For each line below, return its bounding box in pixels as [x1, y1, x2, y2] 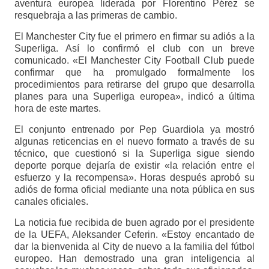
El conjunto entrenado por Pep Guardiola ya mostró [14, 124, 255, 134]
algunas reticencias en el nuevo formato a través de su [14, 136, 255, 147]
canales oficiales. [14, 196, 88, 207]
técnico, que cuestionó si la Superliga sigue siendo [14, 148, 255, 159]
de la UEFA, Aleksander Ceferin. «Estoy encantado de [14, 229, 255, 240]
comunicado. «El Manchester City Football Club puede [14, 55, 255, 65]
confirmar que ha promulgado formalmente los [14, 67, 255, 77]
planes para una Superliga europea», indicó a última [14, 91, 255, 101]
